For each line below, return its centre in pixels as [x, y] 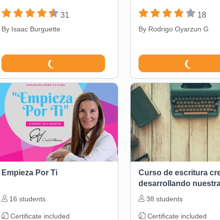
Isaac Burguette [36, 29]
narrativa [155, 194]
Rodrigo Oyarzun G [178, 29]
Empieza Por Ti [29, 173]
